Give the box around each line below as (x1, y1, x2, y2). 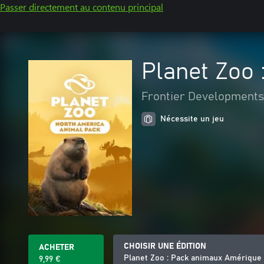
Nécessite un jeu (160, 115, 224, 123)
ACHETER (39, 243, 74, 252)
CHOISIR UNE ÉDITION (124, 242, 206, 250)
